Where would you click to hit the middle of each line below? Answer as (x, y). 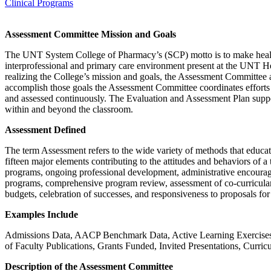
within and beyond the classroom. (69, 109)
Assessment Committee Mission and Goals (90, 34)
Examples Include (41, 215)
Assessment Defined (45, 130)
